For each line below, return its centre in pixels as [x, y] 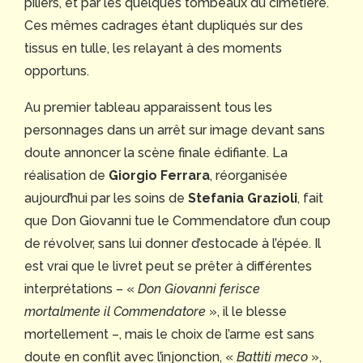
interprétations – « [81, 288]
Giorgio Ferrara [159, 175]
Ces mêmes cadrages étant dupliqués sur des [164, 25]
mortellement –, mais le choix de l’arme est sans [169, 334]
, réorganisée [249, 175]
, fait [310, 198]
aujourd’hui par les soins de [106, 198]
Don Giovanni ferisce [199, 288]
